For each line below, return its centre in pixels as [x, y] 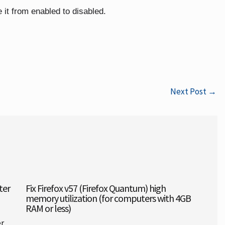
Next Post [189, 91]
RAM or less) [48, 208]
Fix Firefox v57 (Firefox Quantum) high [95, 188]
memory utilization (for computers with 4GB [108, 198]
